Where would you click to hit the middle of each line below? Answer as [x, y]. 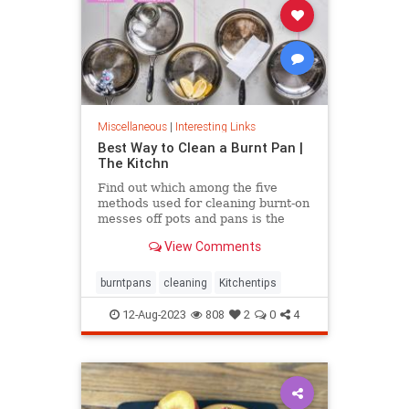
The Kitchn [133, 163]
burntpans [126, 283]
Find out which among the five [187, 188]
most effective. [141, 235]
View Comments [211, 246]
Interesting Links [215, 127]
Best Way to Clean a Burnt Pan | [200, 148]
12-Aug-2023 [153, 315]
